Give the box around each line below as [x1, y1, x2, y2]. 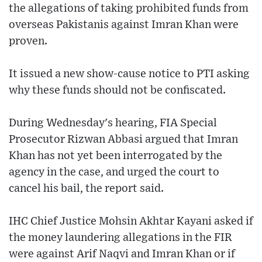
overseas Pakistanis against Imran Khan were [9, 19, 239, 30]
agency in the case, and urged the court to [9, 166, 219, 178]
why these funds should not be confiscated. [9, 84, 226, 96]
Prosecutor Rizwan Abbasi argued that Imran [9, 133, 238, 145]
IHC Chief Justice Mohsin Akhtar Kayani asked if [9, 215, 253, 227]
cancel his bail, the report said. [9, 182, 164, 194]
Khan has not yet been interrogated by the [9, 150, 222, 161]
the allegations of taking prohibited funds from [9, 2, 249, 14]
